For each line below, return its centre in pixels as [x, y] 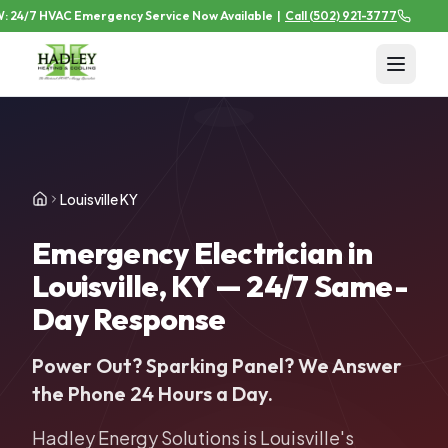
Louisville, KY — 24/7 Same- [220, 286]
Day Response [128, 319]
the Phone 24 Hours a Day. [152, 393]
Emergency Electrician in [202, 253]
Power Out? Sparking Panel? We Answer [217, 365]
